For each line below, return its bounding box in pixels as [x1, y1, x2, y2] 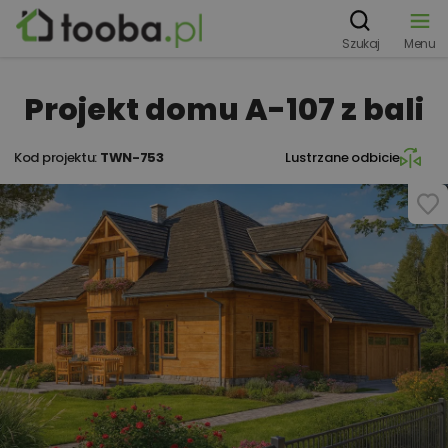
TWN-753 [99, 148, 164, 167]
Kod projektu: [14, 148, 100, 167]
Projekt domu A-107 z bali [24, 89, 424, 131]
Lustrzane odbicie [285, 148, 400, 167]
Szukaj [342, 35, 380, 52]
